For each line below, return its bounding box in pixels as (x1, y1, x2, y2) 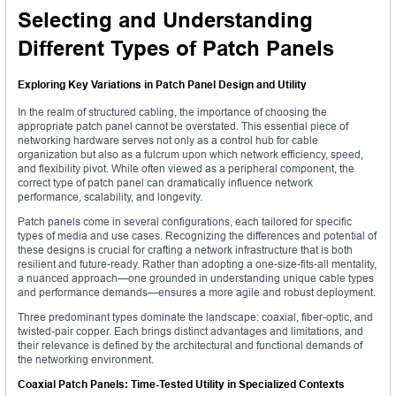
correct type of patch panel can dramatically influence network (18, 175, 313, 189)
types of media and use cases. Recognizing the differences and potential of (18, 228, 377, 242)
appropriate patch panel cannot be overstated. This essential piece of (18, 118, 348, 133)
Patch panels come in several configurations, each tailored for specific (18, 214, 352, 228)
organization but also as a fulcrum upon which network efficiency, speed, (18, 147, 363, 161)
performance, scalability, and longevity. (18, 189, 202, 203)
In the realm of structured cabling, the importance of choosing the (18, 104, 327, 118)
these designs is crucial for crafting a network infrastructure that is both (18, 242, 353, 256)
